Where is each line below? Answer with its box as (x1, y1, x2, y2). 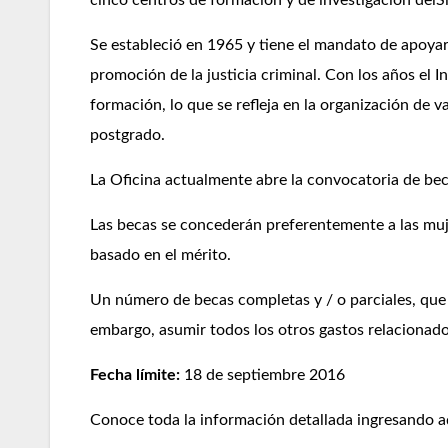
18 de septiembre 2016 (180, 367, 345, 384)
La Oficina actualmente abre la (90, 172, 307, 189)
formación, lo (90, 97, 187, 114)
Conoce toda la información (90, 412, 289, 429)
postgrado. (90, 127, 165, 144)
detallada (289, 412, 353, 429)
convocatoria (307, 172, 399, 189)
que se (187, 97, 232, 114)
